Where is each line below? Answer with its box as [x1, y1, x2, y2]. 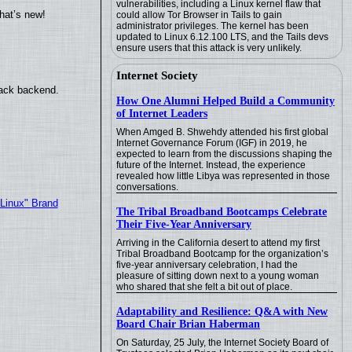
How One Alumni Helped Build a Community [116, 95, 335, 107]
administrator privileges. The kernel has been [116, 20, 309, 31]
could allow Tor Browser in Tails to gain [116, 9, 282, 20]
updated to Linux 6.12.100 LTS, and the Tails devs [116, 31, 328, 42]
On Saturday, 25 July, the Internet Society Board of [116, 337, 328, 348]
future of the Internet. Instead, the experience [116, 159, 306, 170]
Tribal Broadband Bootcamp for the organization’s [116, 248, 328, 259]
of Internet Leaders [116, 108, 207, 119]
